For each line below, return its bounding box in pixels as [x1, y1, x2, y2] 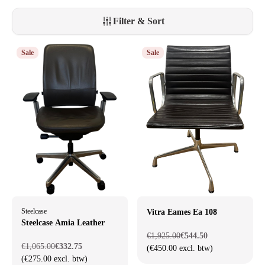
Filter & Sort [112, 16, 164, 26]
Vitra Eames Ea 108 [147, 208, 217, 217]
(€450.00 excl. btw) [147, 244, 213, 253]
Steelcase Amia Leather [21, 218, 105, 228]
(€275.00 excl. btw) [21, 254, 88, 264]
